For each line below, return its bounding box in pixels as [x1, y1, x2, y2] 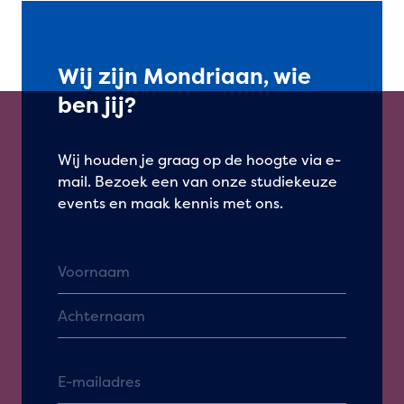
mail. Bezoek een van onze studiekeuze [58, 170, 337, 191]
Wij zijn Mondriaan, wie [58, 60, 311, 91]
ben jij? [58, 89, 136, 120]
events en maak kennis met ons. [58, 192, 283, 213]
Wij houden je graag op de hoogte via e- [58, 149, 341, 170]
